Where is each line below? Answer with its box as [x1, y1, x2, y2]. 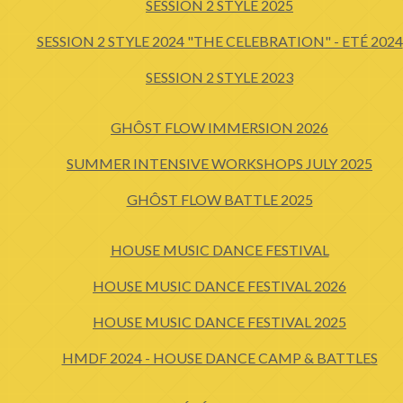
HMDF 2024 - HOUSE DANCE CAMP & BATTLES [61, 349, 378, 366]
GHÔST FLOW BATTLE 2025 [126, 191, 313, 208]
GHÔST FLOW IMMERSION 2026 [111, 119, 328, 136]
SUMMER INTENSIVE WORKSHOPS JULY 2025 [67, 155, 372, 172]
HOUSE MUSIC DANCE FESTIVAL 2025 [93, 313, 346, 330]
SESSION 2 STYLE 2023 [146, 68, 293, 85]
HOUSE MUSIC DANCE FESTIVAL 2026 [93, 277, 346, 294]
